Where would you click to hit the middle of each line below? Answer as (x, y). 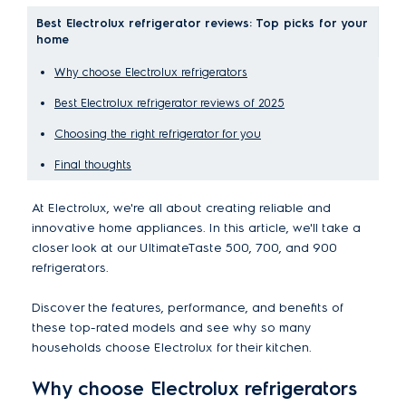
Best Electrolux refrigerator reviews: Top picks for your (202, 23)
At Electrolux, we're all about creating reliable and (181, 208)
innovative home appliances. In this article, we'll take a (196, 228)
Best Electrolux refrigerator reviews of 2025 (169, 103)
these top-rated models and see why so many (172, 328)
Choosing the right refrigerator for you (158, 134)
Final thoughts (93, 164)
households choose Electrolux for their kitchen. (172, 348)
